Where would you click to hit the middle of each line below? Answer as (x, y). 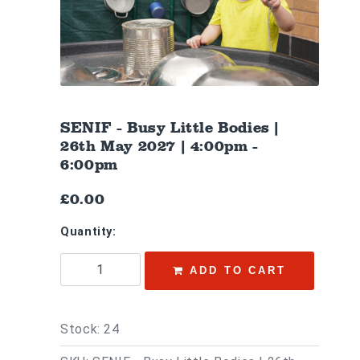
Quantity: (88, 231)
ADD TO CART (238, 271)
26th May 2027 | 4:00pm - (160, 146)
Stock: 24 (90, 329)
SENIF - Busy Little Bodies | (170, 128)
